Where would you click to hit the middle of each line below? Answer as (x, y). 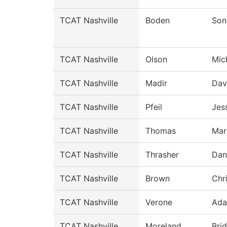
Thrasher (162, 155)
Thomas (161, 131)
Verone (159, 202)
